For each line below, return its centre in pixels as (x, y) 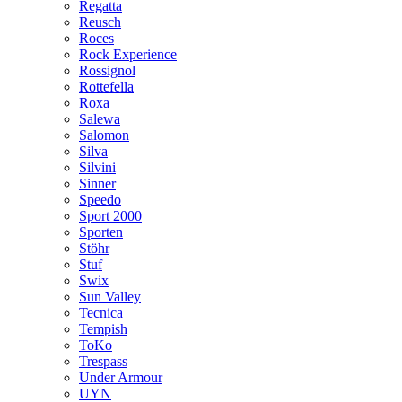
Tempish (103, 328)
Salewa (100, 118)
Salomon (104, 135)
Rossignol (107, 70)
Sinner (97, 183)
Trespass (103, 361)
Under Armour (121, 377)
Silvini (97, 167)
